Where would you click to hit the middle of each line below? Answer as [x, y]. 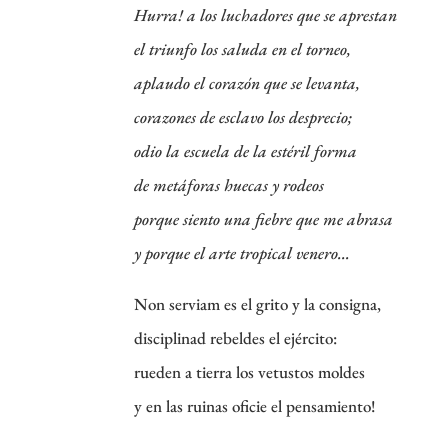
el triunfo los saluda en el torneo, [243, 48]
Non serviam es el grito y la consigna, [258, 303]
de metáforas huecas [203, 184]
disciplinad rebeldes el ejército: [236, 337]
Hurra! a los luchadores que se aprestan [266, 14]
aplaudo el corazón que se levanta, [247, 82]
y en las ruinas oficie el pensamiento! [255, 405]
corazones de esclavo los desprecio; [243, 116]
